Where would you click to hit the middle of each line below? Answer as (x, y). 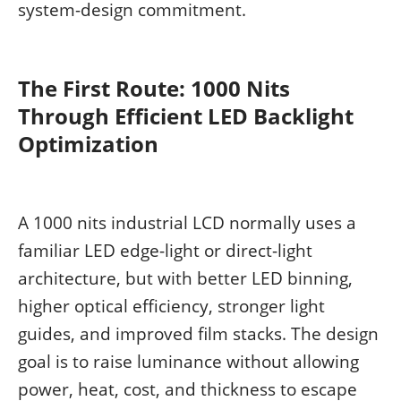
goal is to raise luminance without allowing (188, 362)
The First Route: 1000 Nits (154, 89)
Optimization (88, 144)
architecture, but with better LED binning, (185, 278)
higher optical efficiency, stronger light (171, 306)
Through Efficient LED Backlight (186, 116)
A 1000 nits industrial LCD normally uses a (187, 223)
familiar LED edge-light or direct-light (165, 251)
